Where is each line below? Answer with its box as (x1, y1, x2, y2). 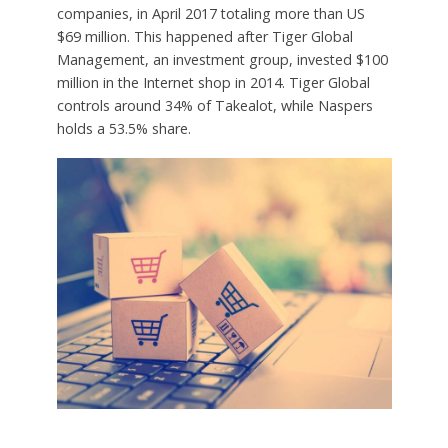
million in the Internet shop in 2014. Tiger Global (56, 73, 370, 93)
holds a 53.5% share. (56, 119, 191, 139)
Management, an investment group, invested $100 (56, 50, 388, 70)
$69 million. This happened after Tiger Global (56, 27, 353, 47)
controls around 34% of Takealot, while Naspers (56, 96, 373, 116)
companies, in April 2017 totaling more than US (56, 4, 365, 24)
